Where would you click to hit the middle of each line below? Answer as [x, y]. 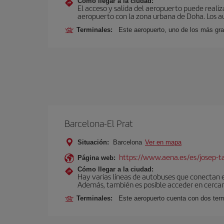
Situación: [93, 142]
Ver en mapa [163, 142]
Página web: [96, 158]
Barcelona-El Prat [99, 123]
